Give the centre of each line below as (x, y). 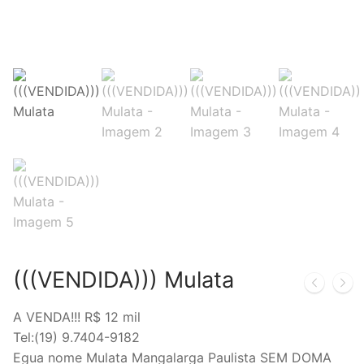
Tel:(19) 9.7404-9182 (76, 338)
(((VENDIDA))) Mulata (123, 279)
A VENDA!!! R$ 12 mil (77, 317)
